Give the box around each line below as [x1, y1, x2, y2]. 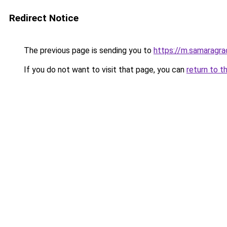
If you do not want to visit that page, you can [22, 65, 186, 74]
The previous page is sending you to [22, 46, 154, 55]
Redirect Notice [9, 12, 79, 24]
